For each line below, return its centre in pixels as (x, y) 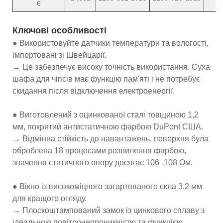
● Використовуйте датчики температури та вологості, (111, 43)
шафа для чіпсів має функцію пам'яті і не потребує (106, 79)
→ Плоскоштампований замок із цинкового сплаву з (109, 210)
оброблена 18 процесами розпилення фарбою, (99, 150)
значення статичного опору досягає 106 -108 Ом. (103, 162)
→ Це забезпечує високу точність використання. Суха (111, 67)
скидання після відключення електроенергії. (94, 91)
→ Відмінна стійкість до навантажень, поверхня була (111, 138)
